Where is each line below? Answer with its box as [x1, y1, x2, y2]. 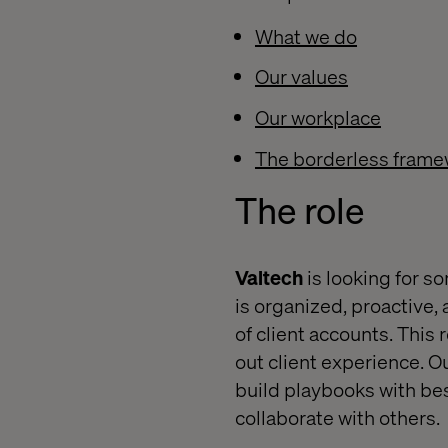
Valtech [235, 263, 303, 290]
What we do [255, 22, 357, 49]
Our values [255, 63, 348, 90]
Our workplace [255, 104, 381, 131]
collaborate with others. [235, 403, 440, 430]
